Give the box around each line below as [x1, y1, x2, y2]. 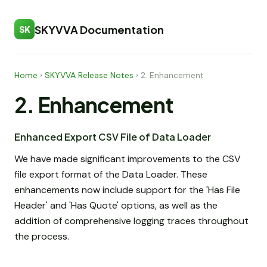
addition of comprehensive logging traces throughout [14, 215, 249, 228]
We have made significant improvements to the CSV [14, 153, 241, 166]
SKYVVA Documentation [35, 22, 164, 36]
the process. [14, 230, 69, 243]
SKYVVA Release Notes [45, 70, 133, 80]
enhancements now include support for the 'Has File [14, 184, 240, 197]
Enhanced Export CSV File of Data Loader [14, 131, 211, 144]
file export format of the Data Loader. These [14, 168, 207, 181]
